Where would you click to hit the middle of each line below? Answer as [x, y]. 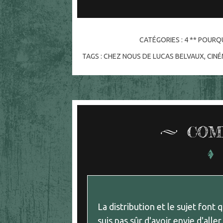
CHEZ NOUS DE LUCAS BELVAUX [154, 56]
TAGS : [93, 56]
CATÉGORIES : [162, 40]
